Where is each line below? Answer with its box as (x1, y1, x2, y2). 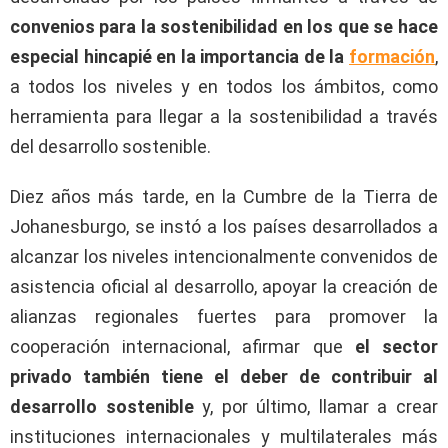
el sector (354, 336, 439, 357)
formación (349, 46, 435, 67)
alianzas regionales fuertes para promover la (10, 306, 438, 327)
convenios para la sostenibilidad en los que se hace (10, 16, 438, 37)
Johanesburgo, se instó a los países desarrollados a (10, 216, 438, 237)
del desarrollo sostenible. (10, 136, 211, 157)
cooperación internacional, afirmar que (10, 336, 355, 357)
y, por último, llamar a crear (202, 396, 439, 417)
